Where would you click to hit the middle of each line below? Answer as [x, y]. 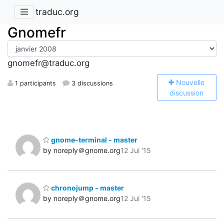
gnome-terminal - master [93, 139]
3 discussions [91, 83]
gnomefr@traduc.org [48, 63]
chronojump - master [87, 188]
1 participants [34, 83]
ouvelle [193, 82]
